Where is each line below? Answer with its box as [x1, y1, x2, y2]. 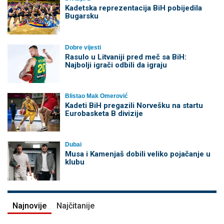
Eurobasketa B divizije [64, 108, 143, 118]
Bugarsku [64, 11, 98, 21]
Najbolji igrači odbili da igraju [64, 60, 167, 69]
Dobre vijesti [64, 43, 101, 51]
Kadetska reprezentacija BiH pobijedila [64, 3, 202, 13]
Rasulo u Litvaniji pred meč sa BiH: [64, 52, 186, 61]
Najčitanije [56, 200, 94, 210]
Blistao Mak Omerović [64, 92, 128, 99]
